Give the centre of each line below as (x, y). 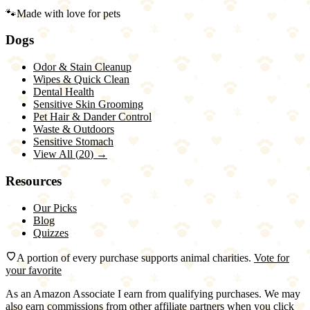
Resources (34, 181)
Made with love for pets (69, 13)
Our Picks (55, 208)
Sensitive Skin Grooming (88, 104)
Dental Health (64, 92)
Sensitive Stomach (73, 142)
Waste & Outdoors (74, 129)
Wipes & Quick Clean (81, 80)
